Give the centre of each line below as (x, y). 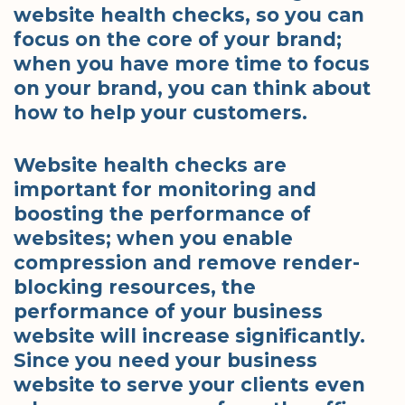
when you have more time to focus (192, 63)
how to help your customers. (160, 112)
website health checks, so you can (189, 14)
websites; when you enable (153, 239)
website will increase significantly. (189, 336)
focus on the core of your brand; (178, 39)
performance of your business (168, 312)
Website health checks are (150, 165)
